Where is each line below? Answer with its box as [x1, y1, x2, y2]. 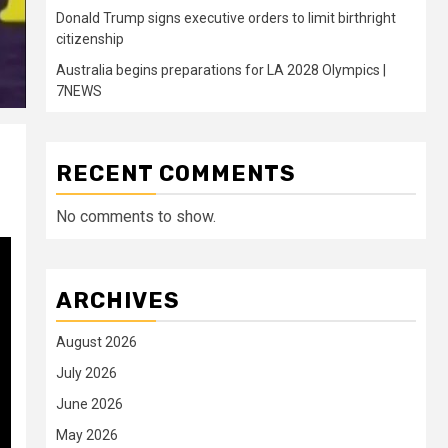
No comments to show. [56, 207, 216, 226]
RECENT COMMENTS [56, 160, 296, 187]
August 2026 [56, 334, 137, 350]
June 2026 [56, 396, 123, 412]
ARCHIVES [56, 287, 180, 314]
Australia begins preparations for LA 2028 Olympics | [56, 62, 386, 78]
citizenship [56, 31, 124, 47]
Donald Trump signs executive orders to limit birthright [56, 10, 396, 26]
